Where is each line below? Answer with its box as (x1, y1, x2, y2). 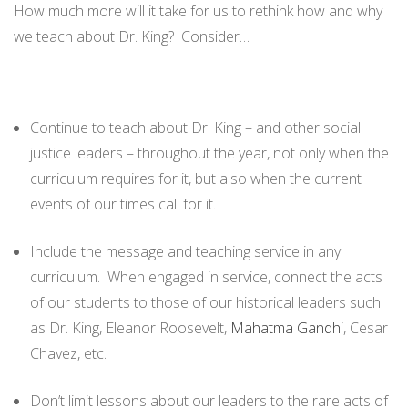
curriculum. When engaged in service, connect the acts (29, 266, 382, 287)
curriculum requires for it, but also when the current (29, 168, 362, 189)
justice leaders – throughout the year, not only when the (29, 142, 389, 163)
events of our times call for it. (29, 193, 216, 214)
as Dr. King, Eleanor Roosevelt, (29, 317, 230, 338)
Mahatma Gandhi (229, 317, 343, 338)
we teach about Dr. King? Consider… (14, 25, 250, 46)
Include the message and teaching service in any (29, 240, 341, 261)
